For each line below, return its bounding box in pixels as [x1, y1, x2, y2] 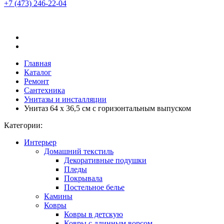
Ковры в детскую [64, 210, 123, 218]
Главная [24, 59, 51, 67]
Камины [44, 192, 72, 200]
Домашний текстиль [44, 147, 113, 155]
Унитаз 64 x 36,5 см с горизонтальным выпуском [24, 104, 191, 112]
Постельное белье [64, 183, 124, 191]
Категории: [4, 121, 42, 129]
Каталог [24, 68, 51, 76]
